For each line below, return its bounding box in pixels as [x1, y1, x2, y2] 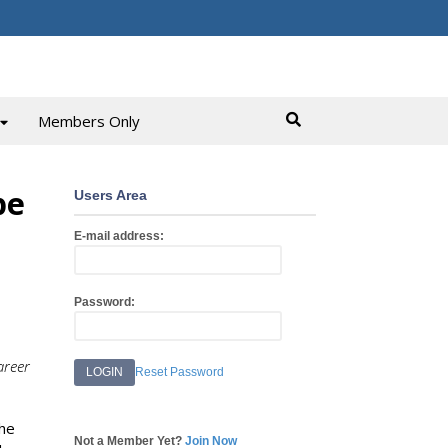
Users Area [74, 187, 148, 203]
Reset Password [135, 365, 225, 380]
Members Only [37, 111, 140, 131]
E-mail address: [74, 229, 165, 244]
